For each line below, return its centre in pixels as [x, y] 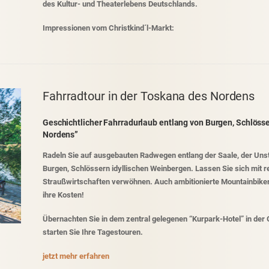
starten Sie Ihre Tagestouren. [93, 232]
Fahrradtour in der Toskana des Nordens [149, 96]
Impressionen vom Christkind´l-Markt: [108, 28]
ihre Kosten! [64, 195]
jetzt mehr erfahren [76, 256]
